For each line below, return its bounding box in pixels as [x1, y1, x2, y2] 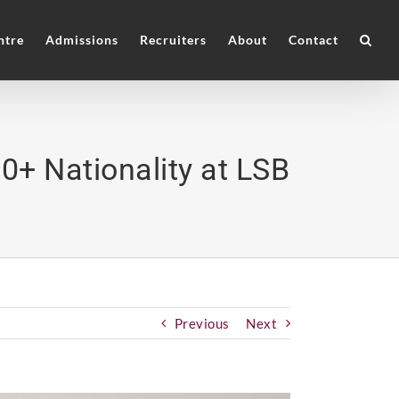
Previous [174, 315, 230, 331]
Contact [289, 32, 338, 47]
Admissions [45, 32, 118, 47]
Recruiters [140, 32, 207, 47]
